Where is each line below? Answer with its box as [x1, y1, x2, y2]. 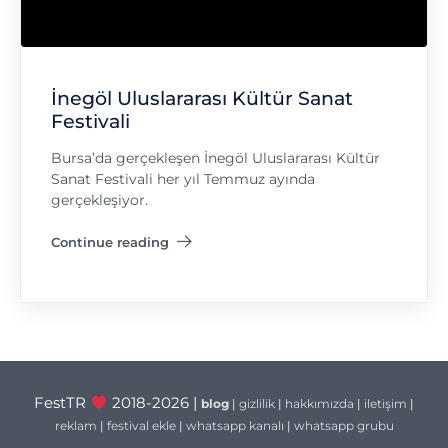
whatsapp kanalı [185, 418, 284, 434]
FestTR [34, 394, 91, 413]
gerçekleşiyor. [51, 191, 148, 210]
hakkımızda [284, 396, 354, 412]
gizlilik [238, 396, 275, 412]
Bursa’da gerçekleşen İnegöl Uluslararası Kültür [51, 149, 380, 168]
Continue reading [51, 233, 169, 250]
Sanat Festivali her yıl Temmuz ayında [51, 170, 315, 189]
